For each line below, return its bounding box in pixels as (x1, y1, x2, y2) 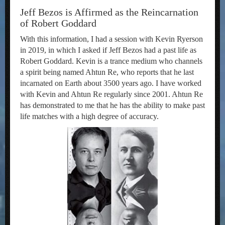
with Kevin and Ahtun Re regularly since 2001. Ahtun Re (20, 90, 203, 98)
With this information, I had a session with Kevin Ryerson (20, 35, 203, 43)
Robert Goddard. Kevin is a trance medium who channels (20, 57, 202, 65)
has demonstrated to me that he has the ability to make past (20, 101, 205, 109)
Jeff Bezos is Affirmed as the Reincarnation (20, 7, 198, 18)
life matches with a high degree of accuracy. (20, 112, 159, 121)
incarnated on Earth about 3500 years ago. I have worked (20, 79, 201, 87)
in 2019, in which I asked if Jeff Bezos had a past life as (20, 46, 196, 54)
